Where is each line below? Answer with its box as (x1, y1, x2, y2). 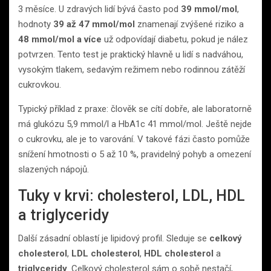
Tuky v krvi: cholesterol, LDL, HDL (18, 186, 245, 204)
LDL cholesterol (71, 247, 140, 259)
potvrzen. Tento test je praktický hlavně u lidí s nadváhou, (18, 48, 243, 60)
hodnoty (18, 18, 53, 30)
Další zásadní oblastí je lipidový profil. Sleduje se (18, 232, 209, 244)
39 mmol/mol (181, 3, 237, 15)
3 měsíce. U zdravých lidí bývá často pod (18, 3, 181, 15)
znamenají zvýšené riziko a (135, 18, 244, 30)
